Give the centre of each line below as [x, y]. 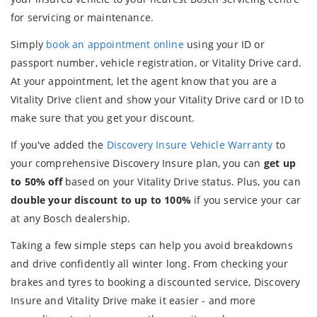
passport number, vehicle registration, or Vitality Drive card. [156, 63]
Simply [29, 45]
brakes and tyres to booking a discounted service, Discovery [156, 282]
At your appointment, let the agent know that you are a [144, 81]
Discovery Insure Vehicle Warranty [190, 145]
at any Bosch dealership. [71, 219]
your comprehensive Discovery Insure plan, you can [137, 163]
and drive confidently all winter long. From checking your [150, 263]
